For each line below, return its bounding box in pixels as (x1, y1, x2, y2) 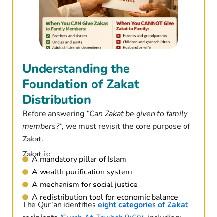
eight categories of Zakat (97, 200, 188, 211)
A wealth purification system (31, 167, 132, 178)
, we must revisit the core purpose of (62, 121, 190, 132)
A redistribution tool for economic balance (31, 192, 178, 203)
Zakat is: (22, 149, 51, 160)
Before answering (22, 108, 86, 120)
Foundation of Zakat (22, 76, 139, 93)
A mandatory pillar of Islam (31, 154, 126, 165)
